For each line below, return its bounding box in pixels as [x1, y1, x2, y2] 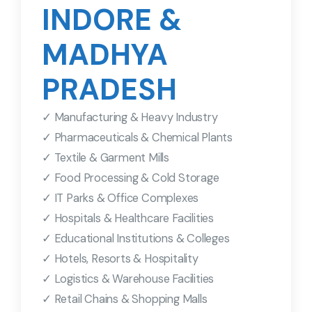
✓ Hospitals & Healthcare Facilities [42, 211, 214, 226]
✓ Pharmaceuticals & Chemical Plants [42, 130, 233, 146]
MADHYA [42, 36, 168, 75]
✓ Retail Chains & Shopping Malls [42, 292, 208, 307]
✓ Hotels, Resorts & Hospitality [42, 251, 198, 267]
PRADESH [42, 70, 177, 109]
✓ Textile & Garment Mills [42, 150, 169, 166]
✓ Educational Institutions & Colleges [42, 231, 230, 247]
